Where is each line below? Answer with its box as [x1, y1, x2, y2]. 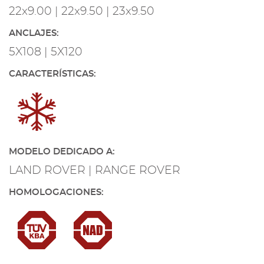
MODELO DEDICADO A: [9, 147, 115, 156]
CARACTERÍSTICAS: [9, 70, 96, 78]
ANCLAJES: [9, 29, 59, 38]
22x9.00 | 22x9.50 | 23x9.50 [9, 6, 154, 17]
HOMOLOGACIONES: [9, 188, 104, 197]
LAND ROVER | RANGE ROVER [9, 165, 180, 176]
